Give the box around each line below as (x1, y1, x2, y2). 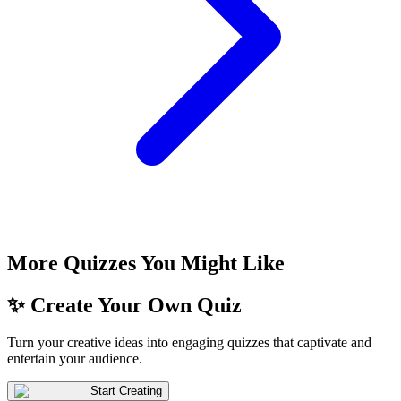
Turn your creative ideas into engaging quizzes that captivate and (7, 335, 371, 351)
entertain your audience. (7, 351, 142, 367)
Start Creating (90, 384, 162, 398)
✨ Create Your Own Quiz (7, 293, 242, 317)
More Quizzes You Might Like (7, 251, 285, 275)
